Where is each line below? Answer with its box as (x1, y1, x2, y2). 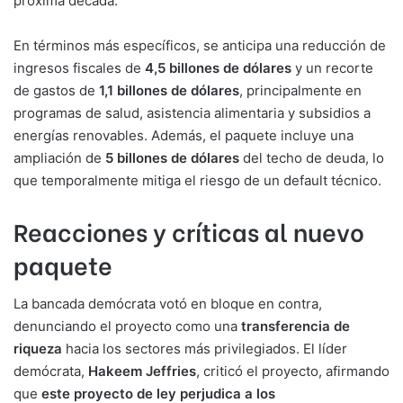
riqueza (13, 340, 62, 357)
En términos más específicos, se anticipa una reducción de (13, 36, 386, 54)
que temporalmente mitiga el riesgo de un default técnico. (13, 171, 381, 189)
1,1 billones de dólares (99, 81, 239, 99)
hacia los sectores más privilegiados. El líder (62, 340, 347, 357)
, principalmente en (239, 81, 362, 99)
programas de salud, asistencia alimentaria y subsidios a (13, 103, 371, 121)
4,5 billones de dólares (145, 58, 291, 76)
